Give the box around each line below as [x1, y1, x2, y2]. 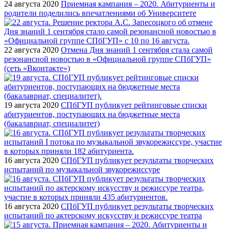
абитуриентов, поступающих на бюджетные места [4, 109, 180, 119]
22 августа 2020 [4, 45, 59, 54]
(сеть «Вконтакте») [4, 63, 70, 73]
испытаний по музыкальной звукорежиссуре [4, 165, 160, 174]
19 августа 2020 [4, 100, 59, 109]
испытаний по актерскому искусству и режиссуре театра [4, 211, 202, 220]
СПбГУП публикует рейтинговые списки [61, 100, 207, 109]
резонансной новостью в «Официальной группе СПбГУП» [4, 54, 211, 63]
